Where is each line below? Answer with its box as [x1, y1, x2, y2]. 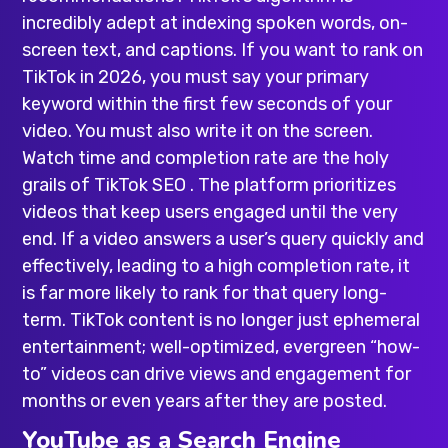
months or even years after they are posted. [22, 389, 388, 412]
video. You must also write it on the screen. [22, 119, 374, 142]
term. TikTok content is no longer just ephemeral [22, 308, 421, 331]
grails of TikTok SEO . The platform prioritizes [22, 173, 397, 196]
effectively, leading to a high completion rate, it [22, 254, 411, 277]
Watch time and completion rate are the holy [22, 146, 390, 169]
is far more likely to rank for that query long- [22, 281, 388, 304]
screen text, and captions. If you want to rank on [22, 38, 424, 61]
